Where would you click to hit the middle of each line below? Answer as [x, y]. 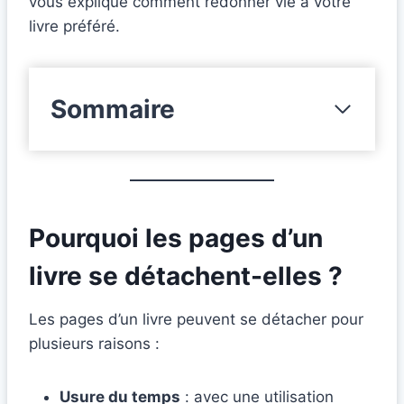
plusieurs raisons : [94, 344]
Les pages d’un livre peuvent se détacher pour [196, 320]
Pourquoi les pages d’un [176, 239]
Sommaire [113, 110]
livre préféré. [74, 27]
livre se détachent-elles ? [186, 276]
